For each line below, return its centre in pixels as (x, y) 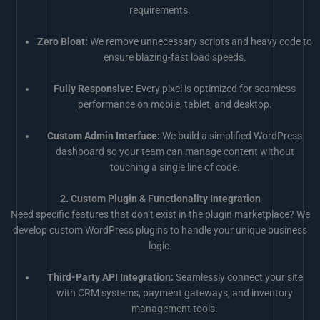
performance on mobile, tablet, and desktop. (175, 105)
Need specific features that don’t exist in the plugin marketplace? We (160, 214)
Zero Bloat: (63, 42)
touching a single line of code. (175, 167)
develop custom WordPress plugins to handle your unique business (160, 230)
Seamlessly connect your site (238, 277)
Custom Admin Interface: (104, 135)
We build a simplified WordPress (231, 135)
